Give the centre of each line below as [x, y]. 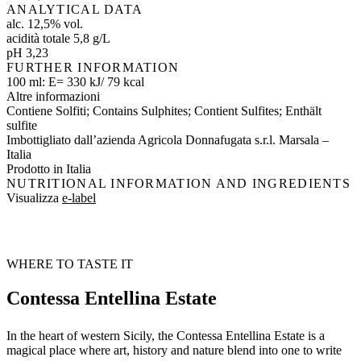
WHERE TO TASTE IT [70, 264]
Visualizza [34, 198]
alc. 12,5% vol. [45, 24]
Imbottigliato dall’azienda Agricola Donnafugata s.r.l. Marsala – [168, 140]
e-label [79, 198]
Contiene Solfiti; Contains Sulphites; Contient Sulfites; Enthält [164, 111]
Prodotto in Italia [49, 169]
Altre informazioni [53, 97]
